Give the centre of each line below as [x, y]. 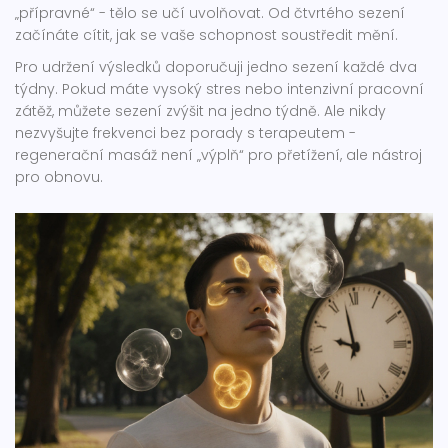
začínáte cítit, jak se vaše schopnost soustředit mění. [206, 35]
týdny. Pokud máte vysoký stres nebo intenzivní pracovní [219, 89]
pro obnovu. [59, 177]
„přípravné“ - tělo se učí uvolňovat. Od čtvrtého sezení [210, 13]
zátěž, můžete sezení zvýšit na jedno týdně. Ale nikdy [200, 111]
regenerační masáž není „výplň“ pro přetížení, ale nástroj [218, 155]
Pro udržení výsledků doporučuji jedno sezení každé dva [216, 67]
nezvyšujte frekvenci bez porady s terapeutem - [185, 133]
